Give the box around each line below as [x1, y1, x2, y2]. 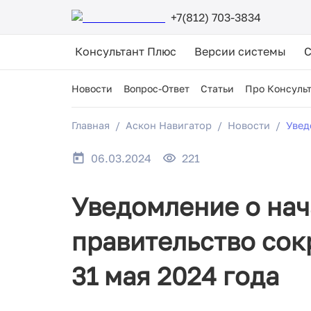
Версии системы [194, 44, 286, 58]
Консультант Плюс [75, 44, 176, 58]
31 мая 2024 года [72, 261, 279, 292]
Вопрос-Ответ [124, 83, 190, 94]
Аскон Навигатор [126, 119, 212, 131]
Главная [72, 119, 110, 131]
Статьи [201, 83, 234, 94]
